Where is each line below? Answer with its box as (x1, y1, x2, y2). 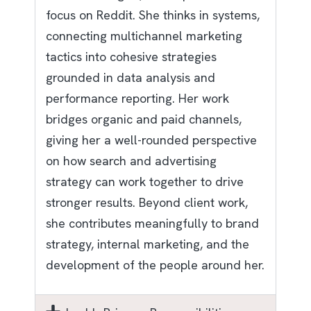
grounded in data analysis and (46, 69, 215, 86)
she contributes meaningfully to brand (46, 215, 259, 232)
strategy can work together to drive (46, 174, 244, 190)
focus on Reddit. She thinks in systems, (46, 7, 260, 24)
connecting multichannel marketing (46, 28, 242, 44)
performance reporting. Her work (46, 90, 229, 107)
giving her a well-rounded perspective (46, 132, 257, 149)
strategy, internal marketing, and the (46, 236, 249, 253)
